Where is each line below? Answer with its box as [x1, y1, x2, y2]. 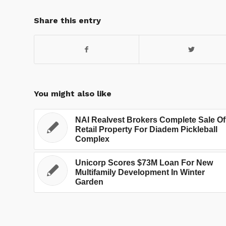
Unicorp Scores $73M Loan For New [75, 158, 213, 167]
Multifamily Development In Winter [75, 168, 205, 177]
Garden [75, 178, 103, 187]
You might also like [34, 89, 111, 99]
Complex [75, 135, 109, 144]
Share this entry [34, 16, 101, 26]
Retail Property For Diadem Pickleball [75, 125, 217, 134]
